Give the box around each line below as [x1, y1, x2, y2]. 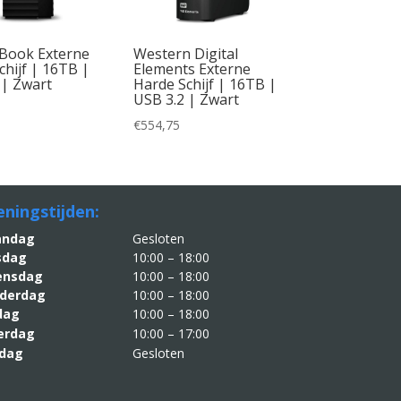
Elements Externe [133, 58, 252, 79]
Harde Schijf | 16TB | [133, 73, 277, 94]
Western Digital [133, 43, 239, 64]
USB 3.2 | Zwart [133, 89, 240, 109]
